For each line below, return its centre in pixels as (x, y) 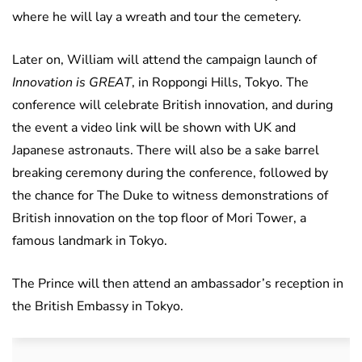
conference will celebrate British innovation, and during (173, 105)
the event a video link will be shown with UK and (154, 128)
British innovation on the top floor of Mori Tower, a (159, 219)
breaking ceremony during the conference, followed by (170, 173)
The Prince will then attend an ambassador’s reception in (178, 284)
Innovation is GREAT (72, 83)
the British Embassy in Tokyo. (98, 307)
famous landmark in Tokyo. (90, 241)
